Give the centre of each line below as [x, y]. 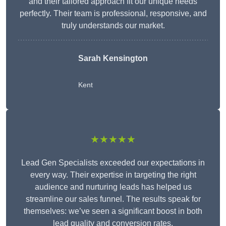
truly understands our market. [113, 26]
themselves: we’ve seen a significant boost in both [113, 211]
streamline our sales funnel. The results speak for [113, 199]
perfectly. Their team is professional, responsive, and [113, 14]
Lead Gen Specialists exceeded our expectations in [113, 163]
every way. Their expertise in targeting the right [113, 175]
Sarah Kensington [113, 59]
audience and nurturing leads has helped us [113, 187]
